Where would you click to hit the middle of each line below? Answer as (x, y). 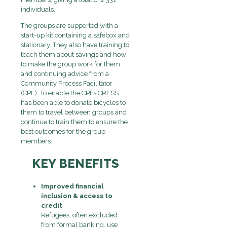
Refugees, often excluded (79, 215)
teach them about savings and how (73, 54)
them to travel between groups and (74, 112)
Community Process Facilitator (67, 83)
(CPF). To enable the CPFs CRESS (70, 93)
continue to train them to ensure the (74, 122)
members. (36, 141)
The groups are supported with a (69, 25)
